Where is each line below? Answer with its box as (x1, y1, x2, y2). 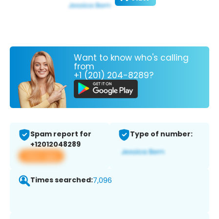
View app (24, 151, 58, 161)
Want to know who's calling (74, 51, 189, 64)
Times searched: (30, 175, 93, 185)
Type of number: (130, 129, 193, 139)
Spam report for (30, 129, 91, 139)
